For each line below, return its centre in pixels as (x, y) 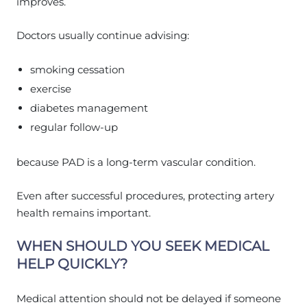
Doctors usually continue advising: (103, 35)
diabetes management (89, 108)
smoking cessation (77, 69)
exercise (51, 88)
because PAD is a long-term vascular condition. (136, 162)
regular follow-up (74, 127)
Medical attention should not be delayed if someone (149, 298)
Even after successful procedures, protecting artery (145, 195)
